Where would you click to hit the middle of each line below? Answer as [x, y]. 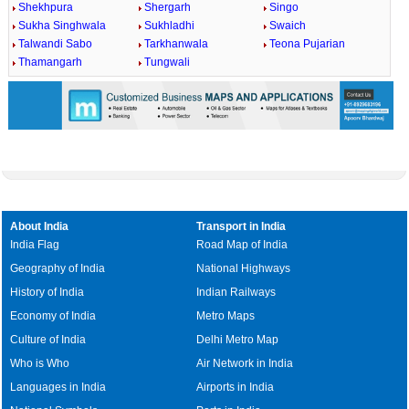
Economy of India [53, 315]
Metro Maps [226, 315]
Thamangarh [50, 62]
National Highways [244, 268]
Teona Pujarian [308, 44]
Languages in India [58, 387]
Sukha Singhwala [62, 26]
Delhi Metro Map [238, 339]
